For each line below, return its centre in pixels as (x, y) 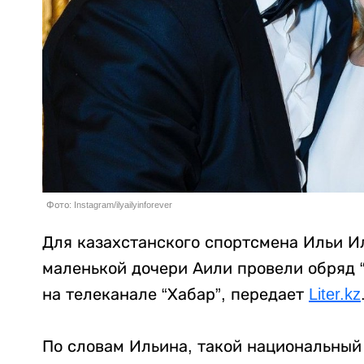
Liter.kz (335, 295)
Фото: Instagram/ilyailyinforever (109, 205)
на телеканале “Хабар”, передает (175, 295)
